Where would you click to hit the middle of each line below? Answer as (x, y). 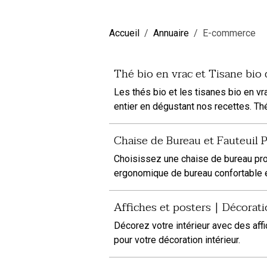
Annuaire (171, 33)
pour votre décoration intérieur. (177, 240)
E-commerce (229, 33)
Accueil (124, 33)
